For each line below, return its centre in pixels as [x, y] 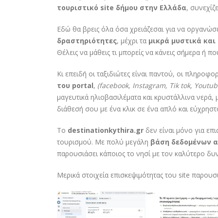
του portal [75, 86]
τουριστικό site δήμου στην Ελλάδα [122, 8]
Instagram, [151, 86]
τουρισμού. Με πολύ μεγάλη [104, 142]
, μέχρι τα [133, 41]
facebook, [116, 86]
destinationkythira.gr [106, 130]
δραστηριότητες [87, 41]
